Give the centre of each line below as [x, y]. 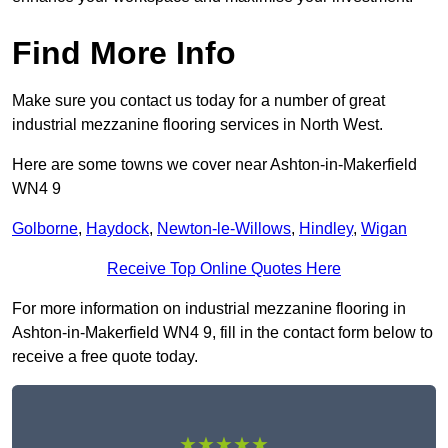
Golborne [45, 229]
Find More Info [124, 53]
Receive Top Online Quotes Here [224, 269]
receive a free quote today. [105, 357]
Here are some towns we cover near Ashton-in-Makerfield [214, 165]
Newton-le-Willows [224, 229]
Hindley [326, 229]
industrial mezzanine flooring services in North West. [197, 125]
